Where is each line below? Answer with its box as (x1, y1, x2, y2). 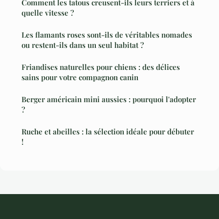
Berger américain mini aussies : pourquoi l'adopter (22, 94, 196, 105)
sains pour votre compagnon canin (22, 72, 138, 83)
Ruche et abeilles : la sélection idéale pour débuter (22, 127, 194, 137)
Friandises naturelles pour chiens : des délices (22, 62, 180, 72)
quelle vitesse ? (22, 8, 74, 18)
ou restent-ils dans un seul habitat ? (22, 40, 144, 50)
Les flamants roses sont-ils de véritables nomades (22, 30, 192, 40)
